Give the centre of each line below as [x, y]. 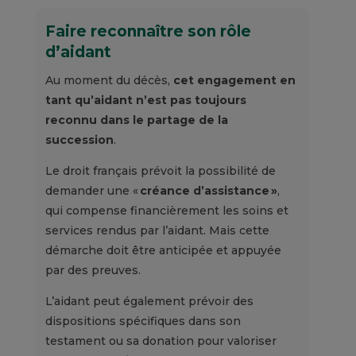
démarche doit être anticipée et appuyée [163, 251]
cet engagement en [234, 81]
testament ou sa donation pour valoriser [161, 341]
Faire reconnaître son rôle [148, 32]
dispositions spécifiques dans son [143, 321]
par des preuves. [94, 271]
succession [79, 140]
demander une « [92, 191]
